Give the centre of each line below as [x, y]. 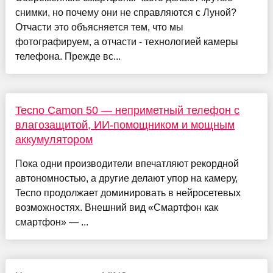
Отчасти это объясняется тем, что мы [99, 27]
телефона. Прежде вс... [68, 57]
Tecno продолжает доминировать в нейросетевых [128, 193]
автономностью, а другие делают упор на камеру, [126, 179]
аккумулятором [54, 140]
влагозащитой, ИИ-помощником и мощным [125, 125]
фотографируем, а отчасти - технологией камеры [126, 42]
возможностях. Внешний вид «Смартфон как [116, 208]
